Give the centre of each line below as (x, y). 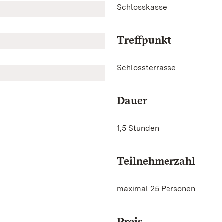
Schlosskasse (142, 7)
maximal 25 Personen (157, 189)
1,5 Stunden (138, 128)
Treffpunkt (144, 40)
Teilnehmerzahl (156, 161)
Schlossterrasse (146, 68)
